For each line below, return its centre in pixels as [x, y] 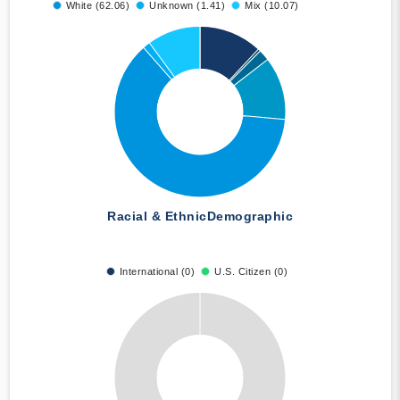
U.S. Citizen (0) [251, 272]
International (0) [157, 272]
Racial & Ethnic [157, 217]
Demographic [250, 217]
